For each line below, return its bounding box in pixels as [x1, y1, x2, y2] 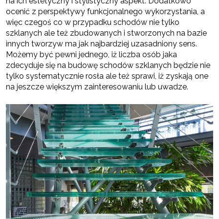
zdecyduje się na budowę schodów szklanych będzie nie [6, 61, 210, 70]
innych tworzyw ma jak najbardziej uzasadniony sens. [6, 39, 197, 49]
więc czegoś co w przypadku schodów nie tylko [6, 18, 179, 27]
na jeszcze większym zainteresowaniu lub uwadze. [6, 82, 188, 92]
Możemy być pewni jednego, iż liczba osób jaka [6, 50, 177, 60]
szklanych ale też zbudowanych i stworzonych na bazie [6, 28, 207, 38]
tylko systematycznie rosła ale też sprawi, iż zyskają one [6, 71, 208, 81]
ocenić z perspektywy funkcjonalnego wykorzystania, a [6, 7, 205, 17]
